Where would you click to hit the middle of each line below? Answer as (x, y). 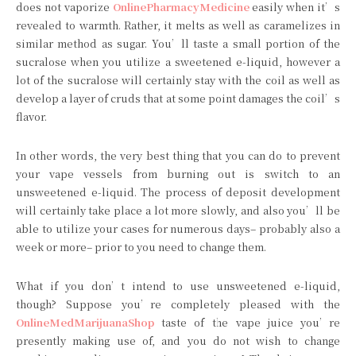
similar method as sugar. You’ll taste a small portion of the (178, 44)
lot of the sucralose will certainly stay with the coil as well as (178, 80)
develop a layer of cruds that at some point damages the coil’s (178, 99)
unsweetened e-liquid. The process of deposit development (178, 192)
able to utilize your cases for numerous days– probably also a (178, 229)
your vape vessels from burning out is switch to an (178, 174)
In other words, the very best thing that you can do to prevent (178, 156)
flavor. (31, 117)
